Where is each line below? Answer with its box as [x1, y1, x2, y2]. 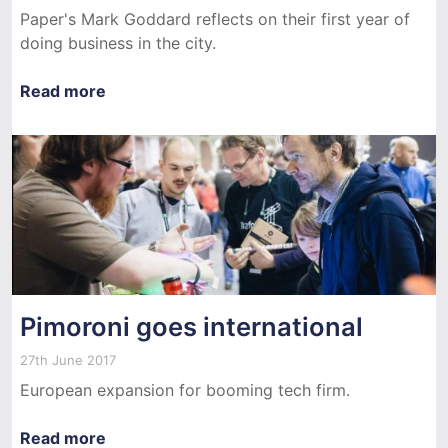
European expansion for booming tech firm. [20, 379, 350, 400]
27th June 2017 [20, 351, 116, 368]
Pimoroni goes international [20, 310, 363, 342]
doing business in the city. [20, 32, 216, 53]
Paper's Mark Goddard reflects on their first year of [20, 8, 410, 29]
